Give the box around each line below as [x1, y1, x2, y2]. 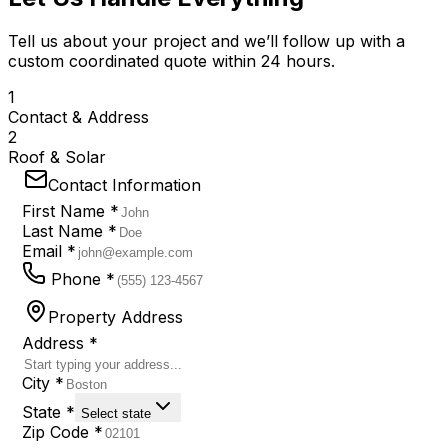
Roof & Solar [8, 147, 106, 168]
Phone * [46, 269, 115, 289]
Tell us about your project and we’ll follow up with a [8, 31, 405, 52]
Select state [81, 405, 151, 421]
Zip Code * [22, 421, 103, 442]
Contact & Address [8, 107, 149, 128]
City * [22, 372, 64, 393]
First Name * [22, 201, 119, 221]
